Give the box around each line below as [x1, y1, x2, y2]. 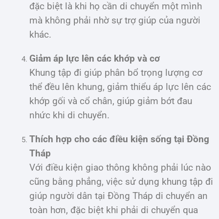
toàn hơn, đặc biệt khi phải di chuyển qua [29, 204, 198, 216]
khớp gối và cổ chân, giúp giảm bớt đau [29, 95, 192, 107]
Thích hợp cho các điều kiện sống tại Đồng [29, 133, 209, 145]
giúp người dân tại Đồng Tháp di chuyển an [29, 190, 208, 201]
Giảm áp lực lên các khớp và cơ [29, 53, 160, 64]
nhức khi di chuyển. [29, 109, 109, 121]
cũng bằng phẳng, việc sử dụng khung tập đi [29, 176, 213, 187]
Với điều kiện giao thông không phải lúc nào [29, 162, 211, 173]
